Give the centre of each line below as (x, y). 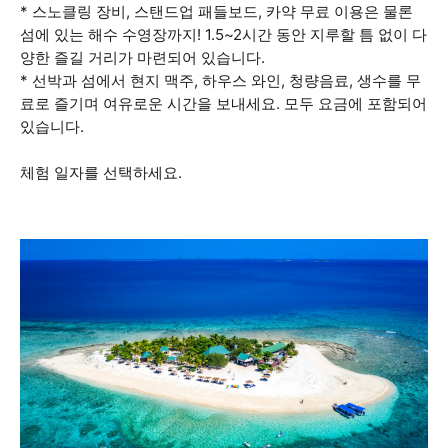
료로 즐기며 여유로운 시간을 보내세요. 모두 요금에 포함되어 (223, 103)
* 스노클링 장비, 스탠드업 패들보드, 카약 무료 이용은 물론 (216, 11)
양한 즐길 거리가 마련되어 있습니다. (142, 57)
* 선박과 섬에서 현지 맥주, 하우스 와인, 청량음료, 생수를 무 (220, 80)
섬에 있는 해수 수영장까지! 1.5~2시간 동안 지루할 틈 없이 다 (223, 34)
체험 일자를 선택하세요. (101, 172)
